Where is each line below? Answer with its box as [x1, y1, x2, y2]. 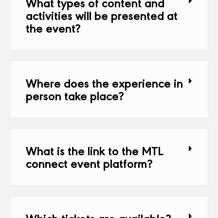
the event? [26, 19, 81, 36]
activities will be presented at [26, 6, 178, 23]
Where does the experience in [26, 74, 183, 91]
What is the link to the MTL [26, 142, 163, 159]
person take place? [26, 87, 124, 104]
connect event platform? [26, 154, 153, 171]
